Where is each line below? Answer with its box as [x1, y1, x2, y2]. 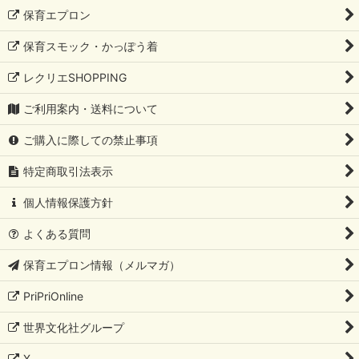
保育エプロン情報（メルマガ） [23, 258, 181, 272]
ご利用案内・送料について [23, 102, 159, 116]
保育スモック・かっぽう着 [23, 39, 159, 54]
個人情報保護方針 [23, 196, 114, 210]
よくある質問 [23, 227, 91, 241]
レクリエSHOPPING [23, 71, 127, 85]
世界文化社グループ [23, 321, 125, 335]
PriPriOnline [23, 289, 84, 304]
